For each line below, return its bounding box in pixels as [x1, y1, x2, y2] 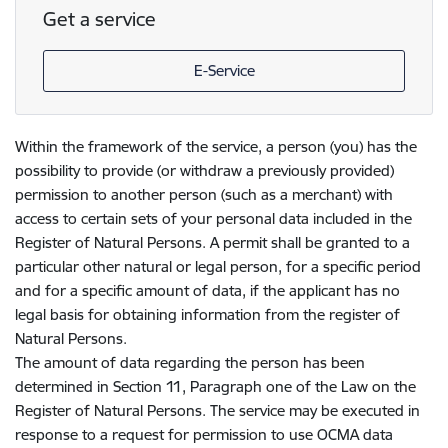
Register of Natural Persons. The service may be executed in [15, 401, 420, 421]
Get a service [42, 7, 156, 32]
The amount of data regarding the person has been [15, 353, 365, 373]
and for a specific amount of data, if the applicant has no [15, 281, 400, 301]
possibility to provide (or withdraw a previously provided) [15, 161, 394, 181]
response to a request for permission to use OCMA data [15, 425, 393, 445]
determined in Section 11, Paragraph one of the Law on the [15, 377, 416, 397]
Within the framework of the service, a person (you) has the [15, 137, 417, 157]
